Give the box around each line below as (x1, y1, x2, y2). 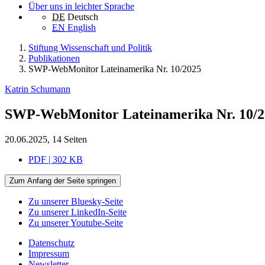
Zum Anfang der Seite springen (9, 176, 116, 186)
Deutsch (67, 12, 98, 22)
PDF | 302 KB (28, 154, 83, 165)
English (67, 22, 96, 33)
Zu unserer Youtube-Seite (28, 218, 123, 228)
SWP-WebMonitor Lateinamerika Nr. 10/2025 (28, 64, 201, 75)
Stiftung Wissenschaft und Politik (28, 43, 152, 53)
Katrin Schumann (5, 84, 70, 95)
